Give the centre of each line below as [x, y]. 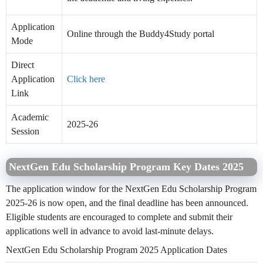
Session [25, 131]
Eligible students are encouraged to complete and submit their [119, 217]
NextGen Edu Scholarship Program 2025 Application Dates [117, 249]
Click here [86, 79]
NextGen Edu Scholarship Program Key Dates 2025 [126, 166]
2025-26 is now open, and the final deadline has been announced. [127, 203]
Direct [23, 65]
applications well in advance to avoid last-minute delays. [110, 231]
